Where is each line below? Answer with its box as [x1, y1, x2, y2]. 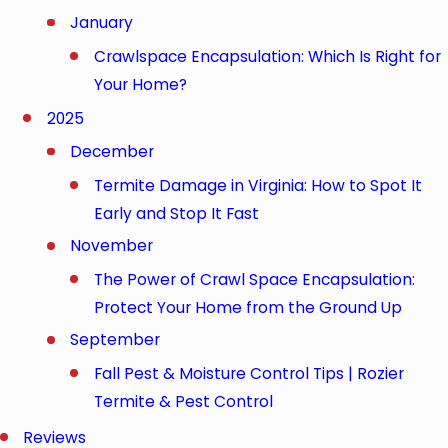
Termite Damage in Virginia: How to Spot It [93, 174, 422, 196]
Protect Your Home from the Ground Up [93, 296, 402, 318]
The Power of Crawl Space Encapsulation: [93, 268, 415, 290]
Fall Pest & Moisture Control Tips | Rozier [93, 362, 404, 384]
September [70, 329, 161, 351]
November [70, 235, 154, 257]
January [70, 12, 134, 34]
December [70, 141, 155, 163]
